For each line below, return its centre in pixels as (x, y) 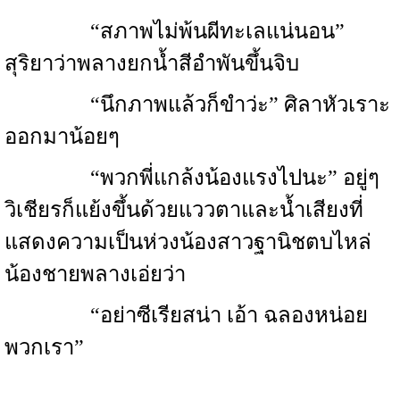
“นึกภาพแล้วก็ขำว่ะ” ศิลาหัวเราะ (197, 104)
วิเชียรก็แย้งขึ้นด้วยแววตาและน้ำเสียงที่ (184, 210)
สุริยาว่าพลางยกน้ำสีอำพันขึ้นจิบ (152, 63)
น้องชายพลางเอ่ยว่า (95, 274)
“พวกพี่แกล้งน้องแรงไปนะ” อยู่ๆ (192, 178)
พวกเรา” (44, 347)
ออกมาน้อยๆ (62, 137)
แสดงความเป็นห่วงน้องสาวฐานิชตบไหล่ (188, 242)
